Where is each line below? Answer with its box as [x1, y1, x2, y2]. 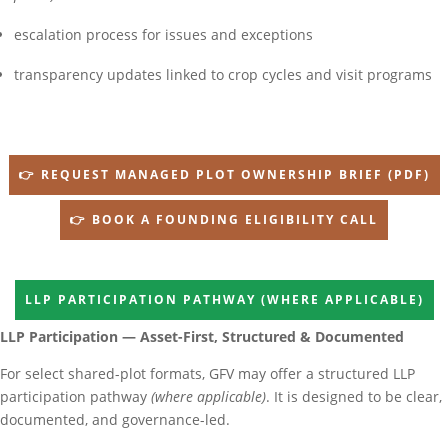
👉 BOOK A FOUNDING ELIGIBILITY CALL [70, 211, 378, 229]
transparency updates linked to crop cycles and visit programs [14, 65, 432, 85]
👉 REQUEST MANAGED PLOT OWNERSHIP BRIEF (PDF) [18, 166, 430, 184]
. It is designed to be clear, [266, 387, 442, 407]
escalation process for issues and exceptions [14, 25, 313, 45]
